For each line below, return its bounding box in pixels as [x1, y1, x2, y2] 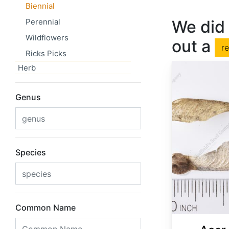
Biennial [26, 1, 55, 11]
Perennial [26, 17, 60, 27]
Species [15, 147, 46, 157]
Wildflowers [26, 33, 68, 42]
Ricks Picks [26, 49, 66, 58]
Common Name [15, 202, 76, 213]
